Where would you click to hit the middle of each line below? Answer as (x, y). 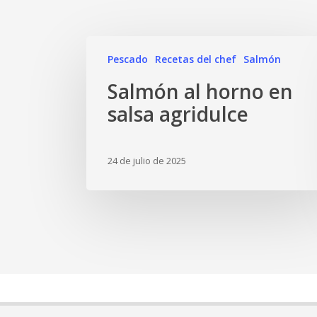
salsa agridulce (178, 114)
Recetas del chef (196, 59)
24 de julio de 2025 (147, 161)
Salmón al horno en (200, 91)
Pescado (128, 59)
